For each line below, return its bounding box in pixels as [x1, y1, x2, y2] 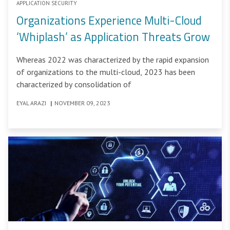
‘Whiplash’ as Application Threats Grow [16, 28, 210, 46]
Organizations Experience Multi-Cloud [16, 12, 202, 30]
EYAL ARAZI [16, 99, 48, 107]
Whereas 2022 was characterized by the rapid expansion [16, 54, 209, 65]
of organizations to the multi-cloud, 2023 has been [16, 67, 195, 78]
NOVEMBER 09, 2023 [54, 99, 110, 107]
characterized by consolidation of [16, 79, 131, 90]
